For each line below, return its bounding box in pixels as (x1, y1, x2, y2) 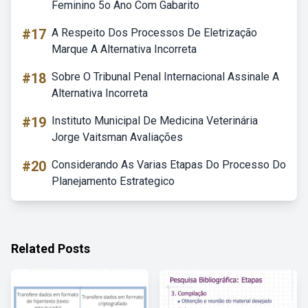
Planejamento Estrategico (52, 175, 175, 188)
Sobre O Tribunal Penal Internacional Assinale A (52, 70, 279, 83)
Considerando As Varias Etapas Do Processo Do (52, 158, 286, 171)
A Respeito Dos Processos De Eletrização (52, 26, 257, 39)
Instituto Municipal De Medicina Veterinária (52, 114, 258, 127)
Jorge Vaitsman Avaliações (52, 131, 183, 144)
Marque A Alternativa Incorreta (52, 43, 197, 56)
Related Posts (11, 241, 90, 256)
